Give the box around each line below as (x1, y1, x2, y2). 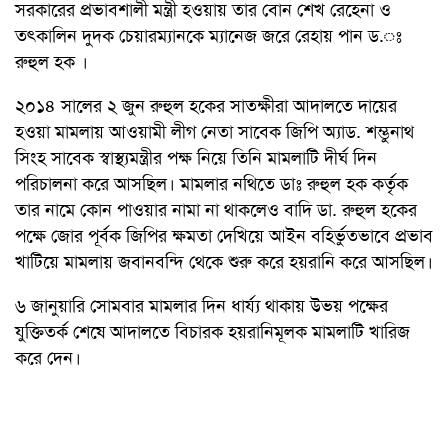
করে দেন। (15, 345, 81, 370)
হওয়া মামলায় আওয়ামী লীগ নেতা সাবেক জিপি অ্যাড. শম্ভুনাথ (15, 119, 414, 144)
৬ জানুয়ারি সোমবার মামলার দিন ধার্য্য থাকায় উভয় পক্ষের (15, 293, 388, 318)
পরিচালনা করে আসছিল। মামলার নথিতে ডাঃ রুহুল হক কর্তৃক (15, 171, 408, 196)
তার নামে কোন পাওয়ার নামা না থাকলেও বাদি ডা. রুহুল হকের (15, 197, 417, 222)
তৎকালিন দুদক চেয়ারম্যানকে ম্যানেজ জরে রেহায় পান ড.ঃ (15, 23, 402, 48)
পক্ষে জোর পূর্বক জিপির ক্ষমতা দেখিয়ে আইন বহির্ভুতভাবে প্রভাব (15, 223, 433, 248)
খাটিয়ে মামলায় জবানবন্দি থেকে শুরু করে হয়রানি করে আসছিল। (15, 249, 433, 274)
